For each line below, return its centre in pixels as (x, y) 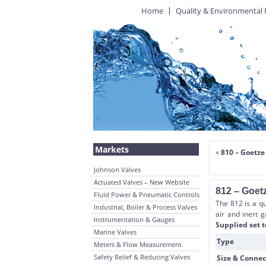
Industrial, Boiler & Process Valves (145, 207)
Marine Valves (115, 232)
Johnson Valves (117, 170)
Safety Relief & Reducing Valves (142, 257)
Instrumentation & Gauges (134, 219)
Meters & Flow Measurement (138, 244)
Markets (112, 149)
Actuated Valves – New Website (142, 182)
